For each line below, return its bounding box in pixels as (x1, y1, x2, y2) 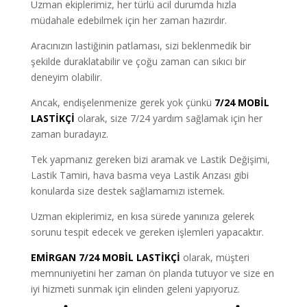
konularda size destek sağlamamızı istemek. (30, 184, 225, 197)
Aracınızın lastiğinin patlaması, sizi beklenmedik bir (30, 38, 251, 52)
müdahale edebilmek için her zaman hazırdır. (30, 13, 227, 27)
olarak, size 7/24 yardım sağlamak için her (74, 111, 262, 125)
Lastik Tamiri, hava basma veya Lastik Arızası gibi (30, 168, 249, 182)
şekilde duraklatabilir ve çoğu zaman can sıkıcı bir (30, 54, 246, 68)
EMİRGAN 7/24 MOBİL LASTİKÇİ (30, 250, 180, 264)
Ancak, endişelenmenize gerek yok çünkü (30, 95, 214, 109)
